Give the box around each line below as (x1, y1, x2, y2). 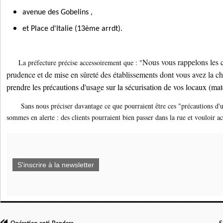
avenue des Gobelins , (22, 8, 93, 17)
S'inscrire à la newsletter (17, 161, 94, 169)
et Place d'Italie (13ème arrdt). (22, 25, 122, 33)
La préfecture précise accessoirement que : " (6, 58, 142, 68)
